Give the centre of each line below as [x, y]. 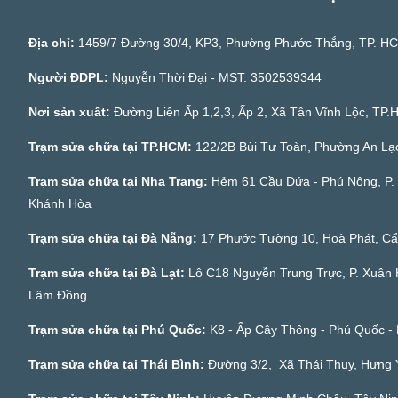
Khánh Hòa [60, 204]
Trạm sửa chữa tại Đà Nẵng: [115, 239]
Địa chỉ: [53, 43]
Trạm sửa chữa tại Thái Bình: [116, 365]
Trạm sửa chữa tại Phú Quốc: [117, 330]
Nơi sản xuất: [71, 112]
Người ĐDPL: [70, 78]
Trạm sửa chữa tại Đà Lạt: [108, 273]
